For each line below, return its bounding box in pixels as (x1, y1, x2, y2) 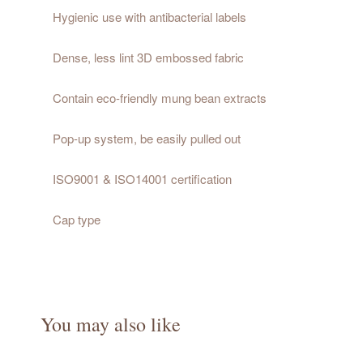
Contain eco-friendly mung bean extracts (53, 89, 267, 107)
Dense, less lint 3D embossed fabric (53, 49, 244, 66)
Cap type (53, 211, 100, 228)
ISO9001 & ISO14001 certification (53, 170, 232, 188)
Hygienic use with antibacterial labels (53, 8, 246, 26)
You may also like (41, 311, 181, 338)
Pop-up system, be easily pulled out (53, 130, 241, 147)
